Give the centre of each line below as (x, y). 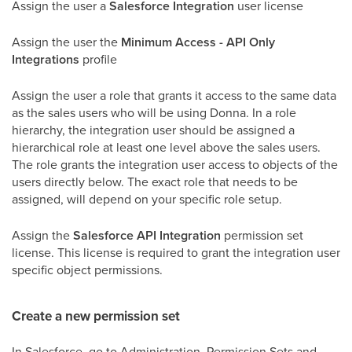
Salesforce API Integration (147, 235)
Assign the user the (66, 42)
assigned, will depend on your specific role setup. (147, 199)
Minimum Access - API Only (198, 42)
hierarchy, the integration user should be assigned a (153, 130)
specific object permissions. (87, 269)
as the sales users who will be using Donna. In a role (154, 112)
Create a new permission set (96, 316)
